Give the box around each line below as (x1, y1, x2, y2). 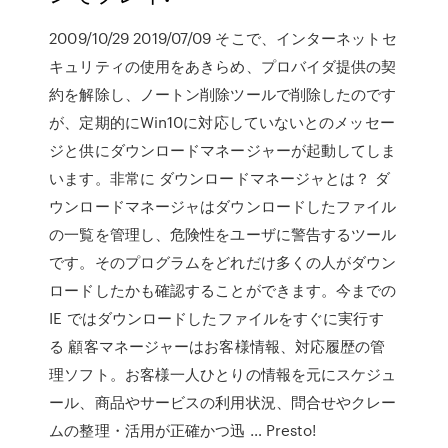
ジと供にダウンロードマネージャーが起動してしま (49, 139, 397, 161)
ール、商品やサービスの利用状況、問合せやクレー (49, 391, 397, 413)
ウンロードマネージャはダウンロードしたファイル (49, 195, 397, 217)
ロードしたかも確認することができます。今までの (49, 279, 397, 301)
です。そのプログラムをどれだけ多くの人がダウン (49, 251, 397, 273)
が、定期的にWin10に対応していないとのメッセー (49, 111, 395, 133)
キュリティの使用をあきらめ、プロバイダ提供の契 (49, 55, 397, 77)
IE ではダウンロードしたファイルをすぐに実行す (49, 307, 384, 329)
